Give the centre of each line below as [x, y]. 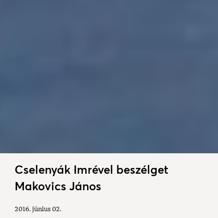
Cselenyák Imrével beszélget [91, 170]
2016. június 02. [38, 209]
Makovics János [58, 186]
